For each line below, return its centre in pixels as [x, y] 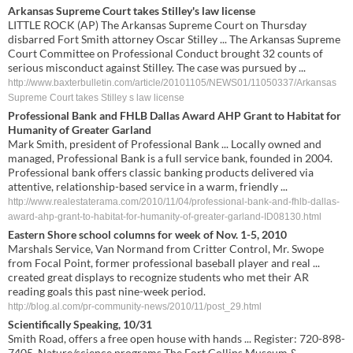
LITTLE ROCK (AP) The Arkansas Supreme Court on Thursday [157, 25]
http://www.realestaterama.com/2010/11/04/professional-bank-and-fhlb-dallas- [174, 202]
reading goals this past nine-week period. [107, 291]
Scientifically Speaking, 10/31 [80, 324]
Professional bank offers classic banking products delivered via [161, 172]
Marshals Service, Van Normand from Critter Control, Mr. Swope [166, 249]
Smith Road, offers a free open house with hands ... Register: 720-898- [176, 338]
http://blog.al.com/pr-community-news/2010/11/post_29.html [135, 307]
